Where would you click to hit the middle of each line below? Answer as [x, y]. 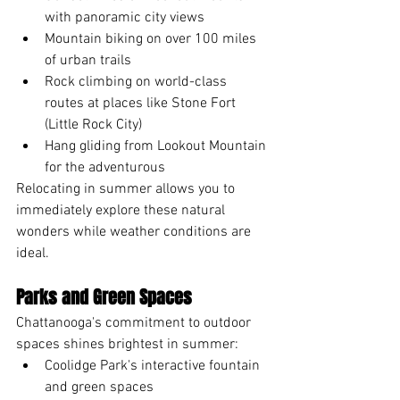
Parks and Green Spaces [104, 297]
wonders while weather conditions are [135, 232]
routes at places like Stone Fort [142, 103]
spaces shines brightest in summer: [127, 344]
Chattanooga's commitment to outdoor [135, 323]
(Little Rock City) [93, 125]
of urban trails [88, 60]
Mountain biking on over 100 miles [152, 39]
